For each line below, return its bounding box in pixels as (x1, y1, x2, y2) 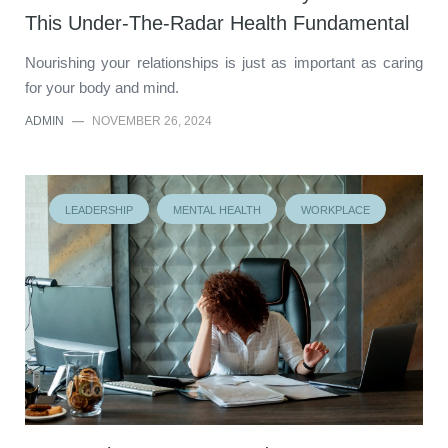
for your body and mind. (25, 78, 179, 96)
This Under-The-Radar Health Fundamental (25, 11, 409, 34)
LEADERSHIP (65, 203, 133, 216)
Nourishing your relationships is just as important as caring (25, 53, 423, 71)
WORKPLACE (301, 203, 370, 216)
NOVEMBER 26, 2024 (92, 113, 212, 128)
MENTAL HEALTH (173, 203, 261, 216)
